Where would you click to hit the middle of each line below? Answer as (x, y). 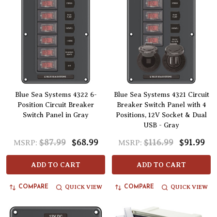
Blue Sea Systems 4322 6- (56, 95)
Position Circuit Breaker (56, 105)
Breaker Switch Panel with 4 (161, 105)
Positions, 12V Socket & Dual (161, 115)
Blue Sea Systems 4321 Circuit (161, 95)
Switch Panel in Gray (56, 115)
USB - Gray (161, 125)
